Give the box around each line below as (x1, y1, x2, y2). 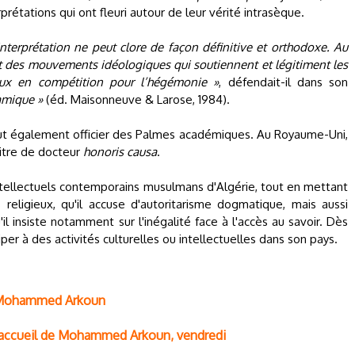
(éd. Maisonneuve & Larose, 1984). (43, 92, 230, 107)
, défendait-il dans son (219, 74, 349, 90)
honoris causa (83, 144, 157, 159)
